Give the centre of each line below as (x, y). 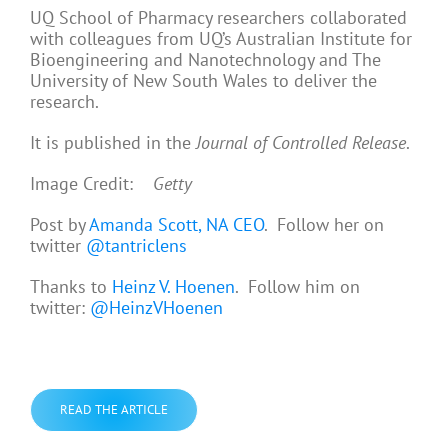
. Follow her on (324, 225)
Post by (59, 225)
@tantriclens (136, 246)
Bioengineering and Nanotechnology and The (205, 60)
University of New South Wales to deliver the (203, 81)
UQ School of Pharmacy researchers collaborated (218, 18)
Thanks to (71, 287)
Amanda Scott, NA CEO (176, 225)
